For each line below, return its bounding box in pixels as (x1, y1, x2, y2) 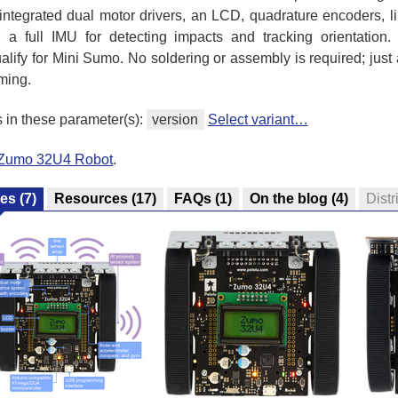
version (152, 111, 199, 127)
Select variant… (207, 111, 308, 127)
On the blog (250, 191, 328, 207)
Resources (54, 191, 128, 207)
